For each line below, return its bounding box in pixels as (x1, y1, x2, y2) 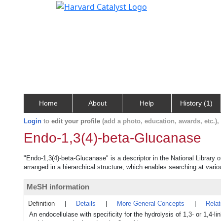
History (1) (180, 99, 213, 107)
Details (76, 200, 96, 207)
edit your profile (51, 117, 100, 125)
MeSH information (27, 183, 89, 191)
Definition (28, 200, 55, 207)
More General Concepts (117, 200, 184, 207)
